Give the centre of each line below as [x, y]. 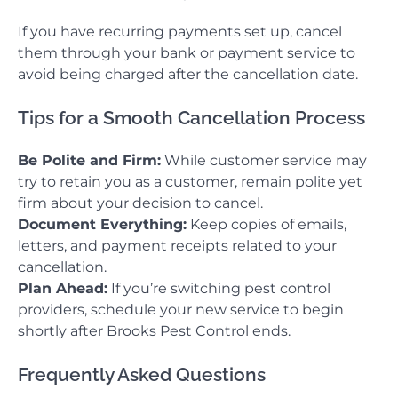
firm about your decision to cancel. [140, 203]
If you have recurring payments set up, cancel [180, 32]
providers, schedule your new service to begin [181, 310]
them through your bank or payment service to [187, 53]
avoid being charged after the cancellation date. [188, 75]
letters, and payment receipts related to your [177, 246]
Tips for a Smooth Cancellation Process [191, 118]
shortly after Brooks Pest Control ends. [154, 331]
